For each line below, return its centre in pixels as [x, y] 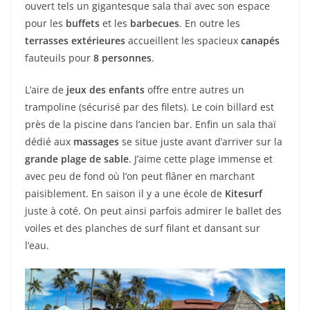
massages [98, 142]
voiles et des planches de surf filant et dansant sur [143, 228]
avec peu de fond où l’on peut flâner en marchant [140, 176]
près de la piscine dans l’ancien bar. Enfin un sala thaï [151, 125]
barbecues [155, 24]
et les [116, 24]
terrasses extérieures [75, 41]
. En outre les [210, 24]
